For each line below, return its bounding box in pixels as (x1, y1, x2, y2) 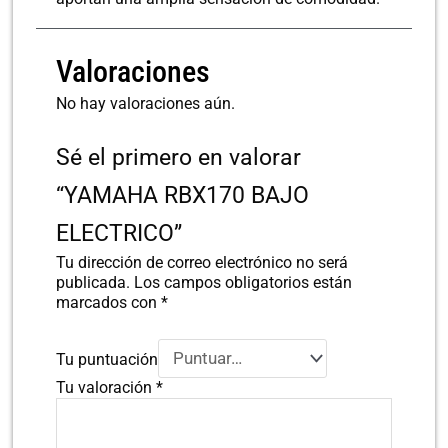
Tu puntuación (56, 349, 159, 369)
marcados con (56, 293, 162, 313)
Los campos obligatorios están (134, 273, 353, 293)
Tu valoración (56, 377, 157, 397)
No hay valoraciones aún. (56, 93, 236, 113)
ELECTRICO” (56, 220, 183, 248)
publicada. (56, 273, 131, 293)
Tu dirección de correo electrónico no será (56, 253, 349, 273)
